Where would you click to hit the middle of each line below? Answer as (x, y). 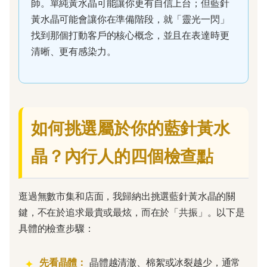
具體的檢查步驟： (56, 229)
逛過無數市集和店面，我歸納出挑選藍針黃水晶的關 (127, 196)
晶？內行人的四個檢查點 (122, 156)
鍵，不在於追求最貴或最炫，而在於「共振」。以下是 (132, 212)
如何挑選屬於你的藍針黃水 (131, 128)
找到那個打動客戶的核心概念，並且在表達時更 (130, 35)
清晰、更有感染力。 (74, 52)
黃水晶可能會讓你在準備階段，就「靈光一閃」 (130, 19)
